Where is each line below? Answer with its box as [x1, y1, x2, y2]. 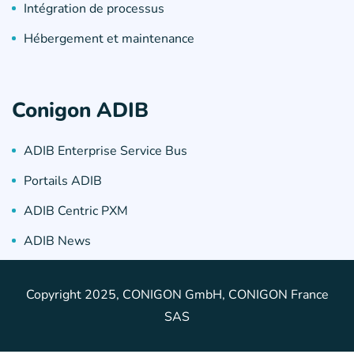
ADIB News [24, 232, 91, 250]
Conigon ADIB [12, 96, 149, 124]
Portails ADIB [24, 171, 102, 190]
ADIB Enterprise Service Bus [24, 141, 187, 160]
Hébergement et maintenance [24, 29, 194, 47]
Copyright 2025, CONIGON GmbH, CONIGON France [25, 285, 329, 303]
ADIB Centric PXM [24, 201, 128, 220]
